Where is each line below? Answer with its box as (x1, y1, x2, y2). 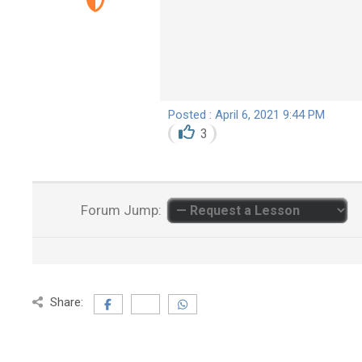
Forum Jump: (78, 201, 162, 218)
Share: (49, 294, 83, 309)
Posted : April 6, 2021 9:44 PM (168, 107, 325, 122)
